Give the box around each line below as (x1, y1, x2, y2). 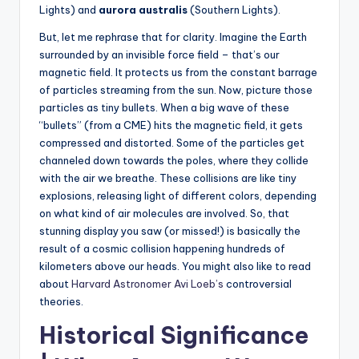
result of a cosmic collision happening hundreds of (39, 241, 285, 255)
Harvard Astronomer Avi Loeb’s (69, 276, 226, 290)
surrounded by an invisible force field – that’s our (39, 47, 280, 61)
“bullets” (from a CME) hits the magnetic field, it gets (39, 118, 303, 131)
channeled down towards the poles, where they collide (39, 153, 309, 167)
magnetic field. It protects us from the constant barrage (39, 65, 317, 79)
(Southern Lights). (188, 2, 280, 16)
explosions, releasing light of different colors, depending (39, 188, 317, 202)
